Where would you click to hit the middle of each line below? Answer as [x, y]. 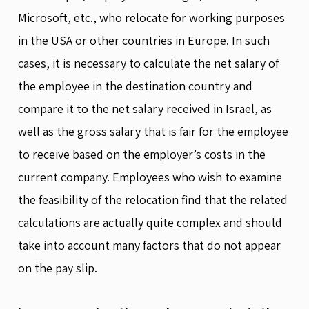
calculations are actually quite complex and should [150, 222]
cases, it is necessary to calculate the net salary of [148, 63]
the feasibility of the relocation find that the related [153, 199]
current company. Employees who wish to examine [150, 177]
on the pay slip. [58, 268]
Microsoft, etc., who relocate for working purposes [151, 17]
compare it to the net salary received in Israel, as [145, 108]
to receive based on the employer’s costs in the [142, 154]
